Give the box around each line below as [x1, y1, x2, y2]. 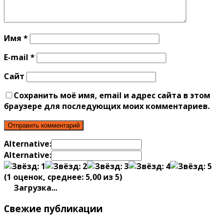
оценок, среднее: [11, 172, 86, 183]
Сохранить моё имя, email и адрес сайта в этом [14, 90, 210, 101]
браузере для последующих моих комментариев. [4, 101, 210, 112]
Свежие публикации [4, 202, 103, 215]
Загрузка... [12, 182, 57, 194]
